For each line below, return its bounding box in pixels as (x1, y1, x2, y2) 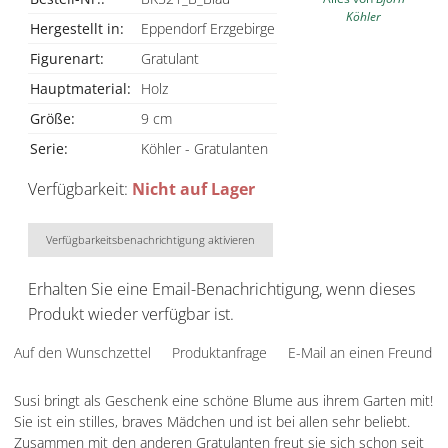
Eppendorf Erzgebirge (141, 19, 275, 38)
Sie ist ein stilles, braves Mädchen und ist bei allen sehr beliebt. (14, 412, 410, 431)
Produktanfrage (172, 343, 267, 362)
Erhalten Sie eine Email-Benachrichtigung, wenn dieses (28, 278, 415, 300)
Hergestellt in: (30, 19, 124, 38)
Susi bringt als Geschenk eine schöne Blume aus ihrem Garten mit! (14, 391, 433, 410)
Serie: (30, 139, 68, 158)
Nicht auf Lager (132, 178, 255, 200)
